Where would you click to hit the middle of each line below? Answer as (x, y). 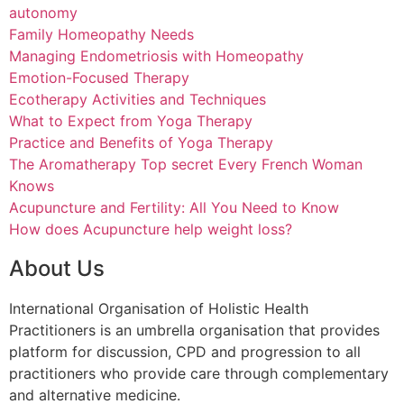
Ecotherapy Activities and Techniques (138, 99)
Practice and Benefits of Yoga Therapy (141, 142)
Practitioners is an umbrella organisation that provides (194, 330)
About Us (57, 268)
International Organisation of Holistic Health (159, 308)
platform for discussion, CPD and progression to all (185, 351)
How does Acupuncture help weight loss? (151, 229)
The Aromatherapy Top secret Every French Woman (186, 164)
